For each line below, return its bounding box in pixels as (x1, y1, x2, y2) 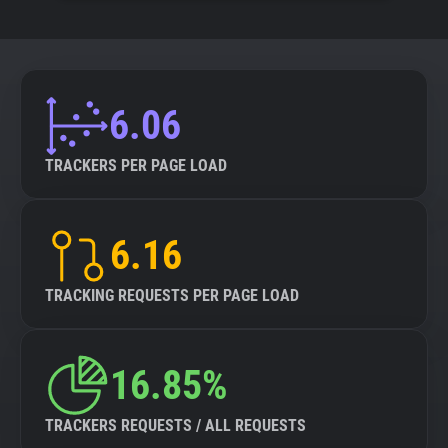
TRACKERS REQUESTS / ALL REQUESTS (45, 416, 306, 435)
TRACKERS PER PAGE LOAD (45, 156, 227, 175)
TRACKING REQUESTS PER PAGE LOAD (45, 286, 299, 305)
